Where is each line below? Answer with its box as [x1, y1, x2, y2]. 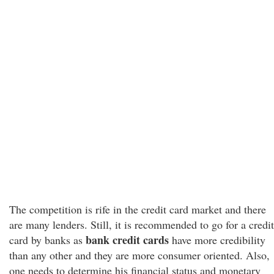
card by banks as [9, 232, 86, 247]
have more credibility [169, 232, 265, 247]
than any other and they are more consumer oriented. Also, [9, 248, 270, 262]
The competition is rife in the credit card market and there [9, 202, 266, 217]
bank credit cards [86, 232, 169, 248]
